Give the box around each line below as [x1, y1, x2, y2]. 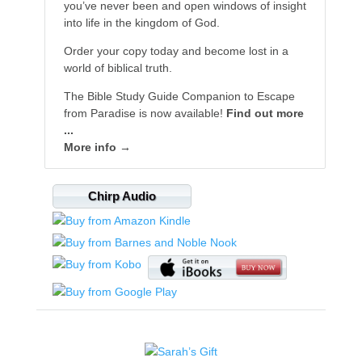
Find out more [225, 107, 304, 120]
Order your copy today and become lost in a [63, 44, 288, 58]
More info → [63, 141, 131, 154]
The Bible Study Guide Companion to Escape [63, 90, 295, 103]
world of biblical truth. [63, 61, 172, 75]
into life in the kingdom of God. [63, 16, 220, 30]
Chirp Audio [87, 189, 156, 204]
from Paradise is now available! [63, 107, 226, 120]
